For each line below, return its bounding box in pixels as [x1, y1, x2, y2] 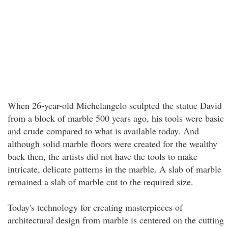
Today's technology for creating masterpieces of [8, 201, 183, 213]
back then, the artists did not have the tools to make [8, 150, 197, 162]
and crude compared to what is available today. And [8, 125, 199, 137]
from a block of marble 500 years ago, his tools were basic [8, 112, 224, 124]
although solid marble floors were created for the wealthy [8, 137, 217, 150]
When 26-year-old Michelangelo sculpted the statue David [8, 99, 222, 111]
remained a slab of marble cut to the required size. [8, 176, 193, 188]
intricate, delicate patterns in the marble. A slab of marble [8, 163, 221, 175]
